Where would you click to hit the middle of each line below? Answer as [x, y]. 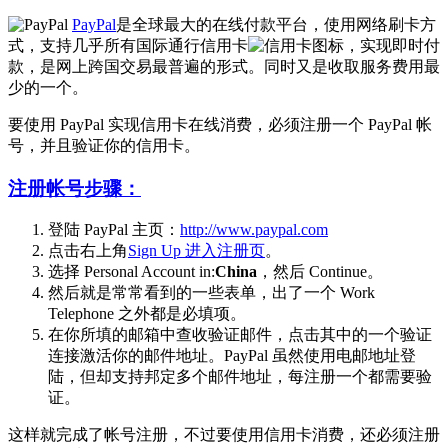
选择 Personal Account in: [131, 272]
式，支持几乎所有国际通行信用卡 [128, 45]
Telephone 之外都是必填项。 [147, 314]
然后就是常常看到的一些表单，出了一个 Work [211, 293]
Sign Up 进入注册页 [196, 251]
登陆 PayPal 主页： [114, 230]
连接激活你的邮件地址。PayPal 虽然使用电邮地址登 [232, 356]
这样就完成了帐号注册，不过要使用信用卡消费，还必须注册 [224, 435]
